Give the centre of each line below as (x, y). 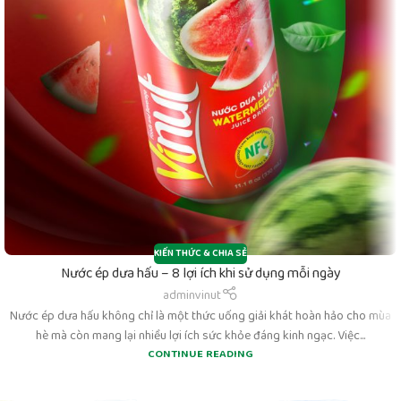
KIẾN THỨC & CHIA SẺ (200, 254)
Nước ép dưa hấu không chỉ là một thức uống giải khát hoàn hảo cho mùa (200, 316)
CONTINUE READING (200, 354)
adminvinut (192, 295)
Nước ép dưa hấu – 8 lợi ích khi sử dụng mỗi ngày (200, 273)
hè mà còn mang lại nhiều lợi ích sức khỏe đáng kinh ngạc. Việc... (200, 336)
